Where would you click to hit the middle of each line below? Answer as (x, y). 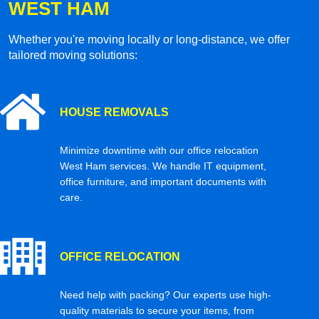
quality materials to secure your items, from (157, 310)
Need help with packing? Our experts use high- (166, 294)
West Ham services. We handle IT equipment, (163, 166)
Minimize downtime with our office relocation (159, 150)
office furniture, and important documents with (163, 181)
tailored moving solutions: (73, 56)
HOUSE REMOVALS (114, 112)
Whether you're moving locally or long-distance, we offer (149, 40)
